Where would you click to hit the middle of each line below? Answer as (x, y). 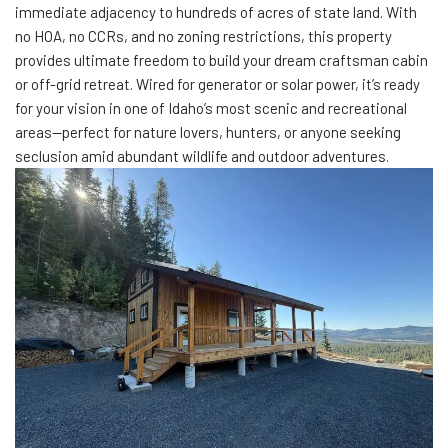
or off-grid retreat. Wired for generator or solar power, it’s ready (217, 84)
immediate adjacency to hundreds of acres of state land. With (216, 12)
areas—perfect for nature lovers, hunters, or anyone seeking (208, 132)
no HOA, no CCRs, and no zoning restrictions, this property (203, 36)
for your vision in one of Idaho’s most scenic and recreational (211, 108)
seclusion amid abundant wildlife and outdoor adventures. (202, 156)
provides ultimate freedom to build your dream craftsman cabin (221, 60)
